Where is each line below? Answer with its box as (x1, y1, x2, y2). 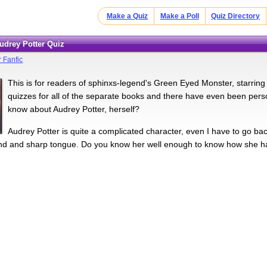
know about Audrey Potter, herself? (8, 104, 140, 114)
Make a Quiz (107, 12, 148, 20)
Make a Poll (160, 12, 199, 20)
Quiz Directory (211, 12, 260, 20)
